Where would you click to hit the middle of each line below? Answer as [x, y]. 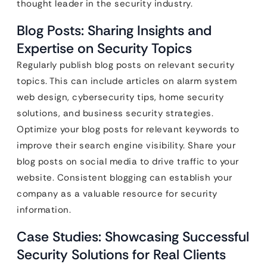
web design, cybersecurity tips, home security [120, 97]
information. [44, 210]
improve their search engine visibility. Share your [126, 146]
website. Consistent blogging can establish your [125, 178]
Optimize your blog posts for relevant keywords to [128, 130]
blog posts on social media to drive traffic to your [128, 162]
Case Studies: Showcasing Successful [133, 237]
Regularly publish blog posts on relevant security [126, 65]
